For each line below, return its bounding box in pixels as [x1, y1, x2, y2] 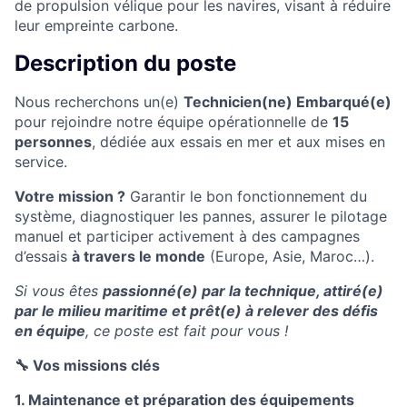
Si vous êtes [15, 281, 103, 300]
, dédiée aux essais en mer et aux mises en [92, 132, 385, 151]
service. [15, 152, 67, 171]
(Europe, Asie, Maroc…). [205, 246, 374, 265]
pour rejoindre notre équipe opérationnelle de [15, 112, 333, 131]
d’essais [15, 246, 72, 265]
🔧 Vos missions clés [15, 355, 160, 374]
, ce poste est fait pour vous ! [85, 321, 288, 340]
